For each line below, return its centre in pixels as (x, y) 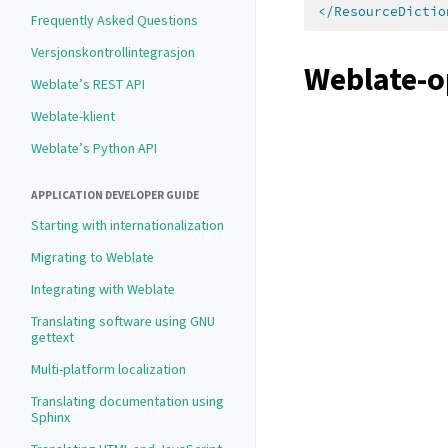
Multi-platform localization (108, 369)
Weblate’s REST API (88, 84)
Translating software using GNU (123, 321)
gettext (52, 337)
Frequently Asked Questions (114, 20)
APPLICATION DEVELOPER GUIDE (115, 195)
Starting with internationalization (127, 225)
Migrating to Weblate (92, 257)
